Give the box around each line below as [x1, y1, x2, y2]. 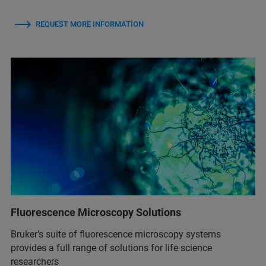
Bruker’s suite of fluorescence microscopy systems [11, 228, 221, 240]
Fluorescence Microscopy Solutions [11, 205, 181, 218]
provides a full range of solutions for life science [11, 242, 212, 254]
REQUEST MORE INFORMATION [36, 20, 144, 29]
